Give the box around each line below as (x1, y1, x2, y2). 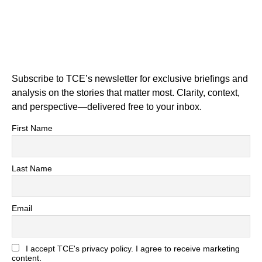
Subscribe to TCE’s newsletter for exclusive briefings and (12, 74, 248, 84)
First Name (12, 123, 53, 133)
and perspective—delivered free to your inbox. (12, 102, 202, 112)
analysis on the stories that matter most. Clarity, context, (12, 88, 177, 98)
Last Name (12, 163, 52, 173)
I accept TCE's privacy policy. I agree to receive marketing (26, 244, 240, 254)
